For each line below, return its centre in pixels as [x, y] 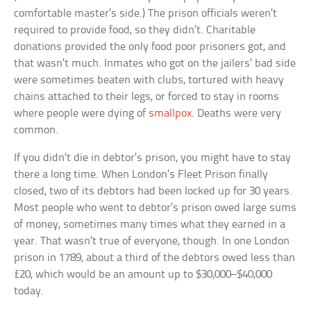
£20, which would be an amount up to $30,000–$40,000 [143, 275]
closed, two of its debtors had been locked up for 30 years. [153, 192]
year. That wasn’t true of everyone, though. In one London [152, 242]
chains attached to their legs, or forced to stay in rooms [147, 97]
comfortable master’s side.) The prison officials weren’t [146, 14]
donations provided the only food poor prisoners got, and [150, 47]
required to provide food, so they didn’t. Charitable [135, 31]
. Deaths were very [237, 114]
